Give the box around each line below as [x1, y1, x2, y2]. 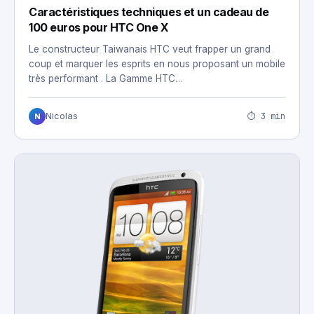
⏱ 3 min [247, 110, 285, 122]
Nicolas [46, 111, 78, 122]
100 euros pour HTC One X [29, 20, 169, 35]
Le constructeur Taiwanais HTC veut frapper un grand [29, 43, 271, 55]
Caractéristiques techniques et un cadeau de [29, 5, 269, 20]
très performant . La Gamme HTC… [29, 73, 183, 85]
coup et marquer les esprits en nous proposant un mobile [29, 58, 285, 70]
